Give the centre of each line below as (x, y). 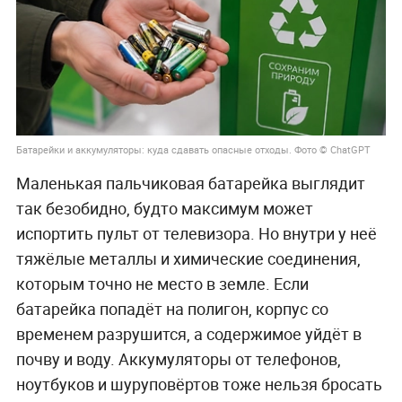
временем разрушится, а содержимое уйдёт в (188, 334)
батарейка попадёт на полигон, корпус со (172, 309)
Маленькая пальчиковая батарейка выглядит (190, 184)
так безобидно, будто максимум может (164, 209)
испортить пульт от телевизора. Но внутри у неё (196, 234)
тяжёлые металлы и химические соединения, (188, 259)
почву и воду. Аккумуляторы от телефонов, (178, 359)
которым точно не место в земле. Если (162, 284)
